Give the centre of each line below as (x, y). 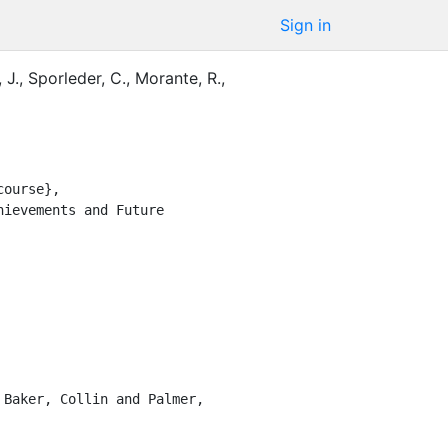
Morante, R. (178, 77)
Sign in (305, 25)
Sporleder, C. (77, 77)
